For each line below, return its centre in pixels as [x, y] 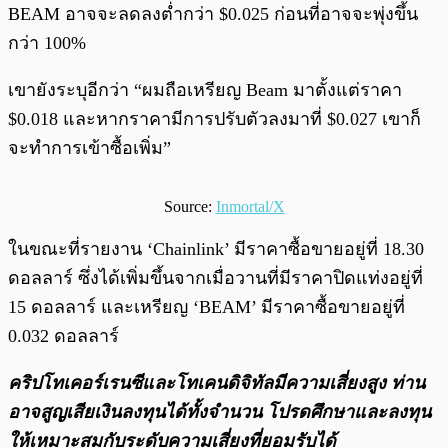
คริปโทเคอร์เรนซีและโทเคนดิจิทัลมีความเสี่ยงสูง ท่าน [216, 383]
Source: [189, 207]
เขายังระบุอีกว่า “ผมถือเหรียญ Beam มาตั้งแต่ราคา [205, 90]
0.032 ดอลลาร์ [66, 336]
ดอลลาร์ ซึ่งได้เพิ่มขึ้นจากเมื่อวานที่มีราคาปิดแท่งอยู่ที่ [215, 278]
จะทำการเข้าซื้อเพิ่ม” [89, 148]
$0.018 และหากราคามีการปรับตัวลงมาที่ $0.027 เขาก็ [214, 119]
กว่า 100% [47, 43]
